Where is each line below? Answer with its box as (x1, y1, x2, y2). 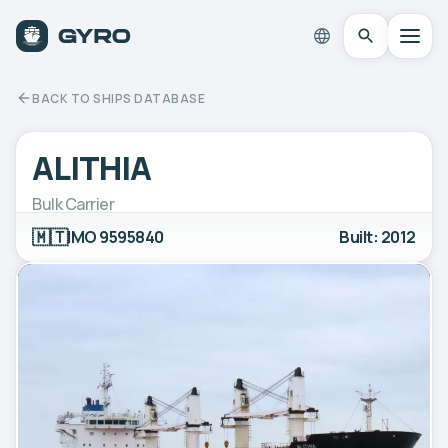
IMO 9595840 (67, 225, 164, 248)
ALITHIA (32, 145, 152, 190)
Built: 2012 (339, 225, 416, 248)
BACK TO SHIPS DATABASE (32, 89, 205, 107)
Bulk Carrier (32, 192, 115, 215)
